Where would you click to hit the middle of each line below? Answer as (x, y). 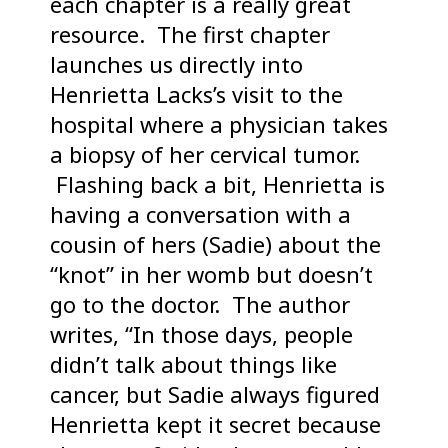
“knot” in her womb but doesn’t (211, 274)
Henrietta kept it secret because (215, 424)
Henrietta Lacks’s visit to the (196, 94)
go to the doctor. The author (200, 304)
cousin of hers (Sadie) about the (215, 244)
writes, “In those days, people (201, 334)
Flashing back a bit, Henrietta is (217, 184)
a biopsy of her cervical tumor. (205, 154)
